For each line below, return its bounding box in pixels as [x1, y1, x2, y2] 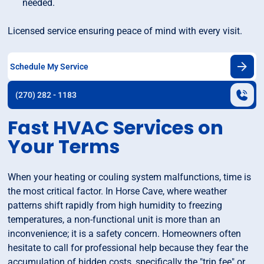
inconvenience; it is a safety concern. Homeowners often [8, 228, 242, 240]
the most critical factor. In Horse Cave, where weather [8, 186, 227, 197]
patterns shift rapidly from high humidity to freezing [8, 200, 223, 212]
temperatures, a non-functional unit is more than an [8, 214, 221, 226]
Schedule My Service [10, 61, 89, 71]
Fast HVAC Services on [8, 114, 224, 141]
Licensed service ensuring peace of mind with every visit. [8, 25, 243, 37]
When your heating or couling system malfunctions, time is [8, 171, 252, 183]
